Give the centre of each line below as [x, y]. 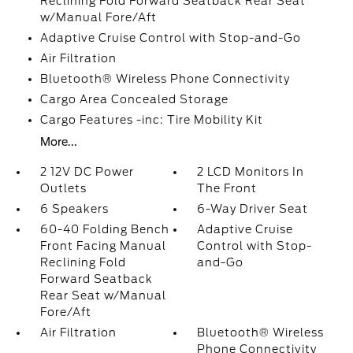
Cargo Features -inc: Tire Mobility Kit [151, 120]
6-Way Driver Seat [253, 209]
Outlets [63, 188]
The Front [227, 188]
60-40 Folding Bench [104, 229]
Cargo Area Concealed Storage [134, 99]
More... [58, 142]
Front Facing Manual [103, 246]
